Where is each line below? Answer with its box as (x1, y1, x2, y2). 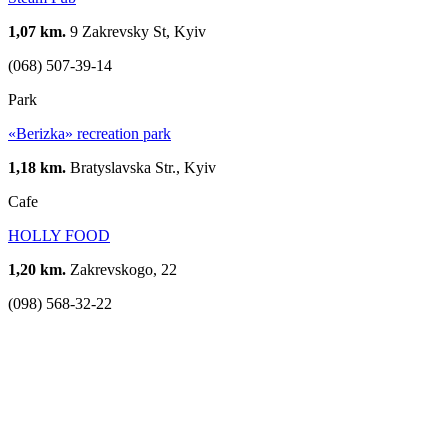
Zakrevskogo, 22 (66, 260, 177, 278)
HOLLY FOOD (8, 226, 110, 244)
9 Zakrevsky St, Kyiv (66, 22, 206, 40)
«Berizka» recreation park (8, 124, 171, 142)
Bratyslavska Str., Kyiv (66, 158, 216, 176)
